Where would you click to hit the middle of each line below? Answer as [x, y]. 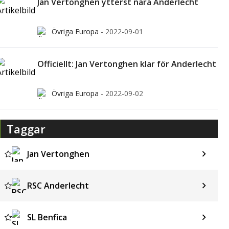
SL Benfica [47, 217]
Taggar [26, 129]
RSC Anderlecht [58, 186]
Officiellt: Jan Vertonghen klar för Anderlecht [127, 64]
